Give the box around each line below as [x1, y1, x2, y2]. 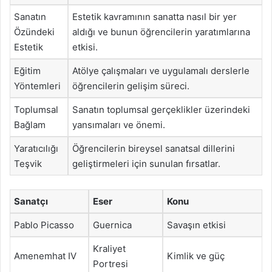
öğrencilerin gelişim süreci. [72, 80, 189, 92]
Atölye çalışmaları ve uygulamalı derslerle [72, 65, 250, 76]
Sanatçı [14, 195, 48, 207]
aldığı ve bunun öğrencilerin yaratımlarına [72, 26, 250, 38]
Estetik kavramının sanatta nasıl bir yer [72, 11, 237, 22]
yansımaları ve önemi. [72, 119, 165, 131]
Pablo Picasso [14, 219, 74, 231]
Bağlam [14, 119, 46, 131]
